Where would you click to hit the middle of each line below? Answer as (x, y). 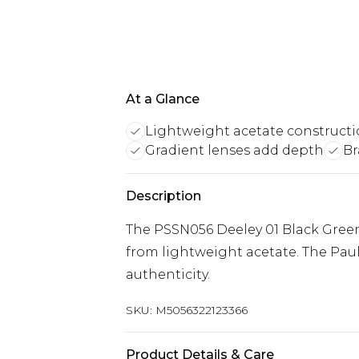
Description (163, 196)
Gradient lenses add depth (234, 150)
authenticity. (168, 274)
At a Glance (163, 99)
